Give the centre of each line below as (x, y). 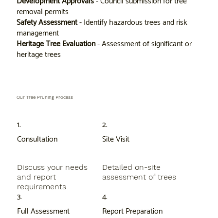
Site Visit (116, 140)
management (38, 34)
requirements (41, 187)
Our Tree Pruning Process (45, 97)
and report (36, 177)
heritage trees (39, 55)
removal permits (43, 12)
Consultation (37, 140)
